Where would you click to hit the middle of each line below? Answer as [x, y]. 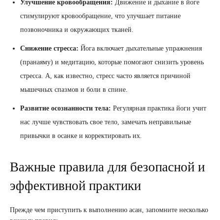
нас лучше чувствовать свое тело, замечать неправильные [106, 122]
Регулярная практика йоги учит [159, 109]
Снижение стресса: [49, 49]
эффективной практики [75, 186]
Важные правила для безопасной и [107, 167]
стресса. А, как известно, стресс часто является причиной [105, 76]
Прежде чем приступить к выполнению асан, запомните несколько [109, 210]
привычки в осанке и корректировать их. [81, 136]
